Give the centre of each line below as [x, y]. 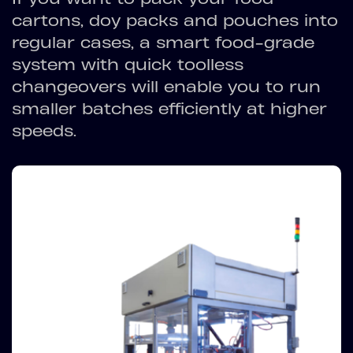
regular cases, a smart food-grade [163, 43]
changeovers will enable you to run [166, 87]
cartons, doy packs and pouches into [175, 20]
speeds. [44, 131]
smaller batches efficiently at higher [169, 109]
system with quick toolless [128, 65]
